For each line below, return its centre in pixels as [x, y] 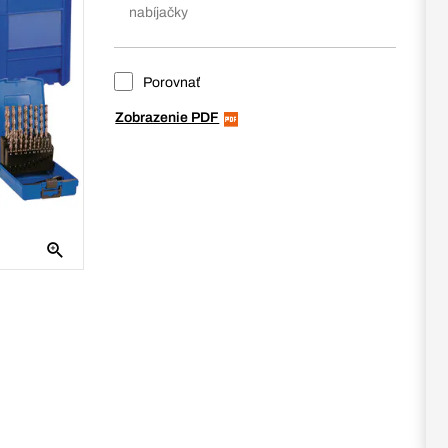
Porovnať [170, 82]
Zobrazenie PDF [167, 117]
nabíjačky [159, 12]
